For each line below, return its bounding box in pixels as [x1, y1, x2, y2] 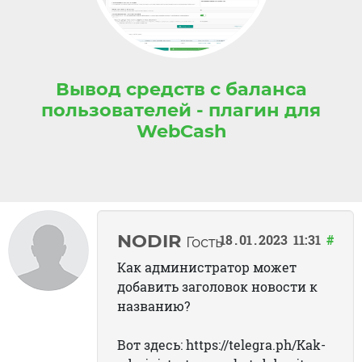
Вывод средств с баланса [55, 77, 307, 100]
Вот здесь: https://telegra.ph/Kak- [117, 335, 326, 353]
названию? [117, 297, 190, 314]
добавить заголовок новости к [117, 277, 318, 295]
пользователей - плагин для [41, 98, 321, 121]
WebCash [136, 119, 226, 142]
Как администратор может [117, 258, 297, 276]
